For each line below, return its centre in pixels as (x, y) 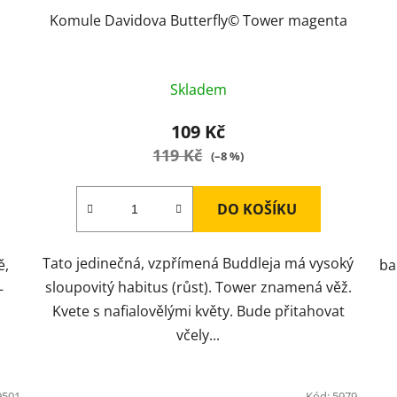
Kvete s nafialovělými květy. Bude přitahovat (198, 311)
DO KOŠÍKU (257, 210)
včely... (198, 335)
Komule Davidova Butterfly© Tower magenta (198, 21)
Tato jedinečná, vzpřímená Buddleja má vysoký (198, 264)
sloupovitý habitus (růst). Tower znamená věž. (198, 288)
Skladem (198, 90)
